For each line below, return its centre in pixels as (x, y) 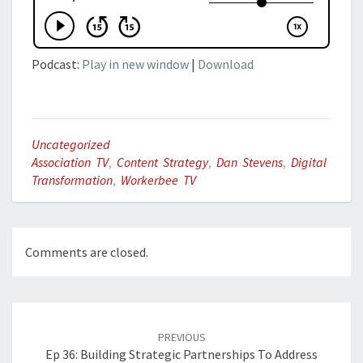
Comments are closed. (87, 252)
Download (226, 64)
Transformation (72, 180)
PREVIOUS (181, 337)
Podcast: (57, 64)
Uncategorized (71, 144)
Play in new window (135, 64)
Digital (309, 162)
